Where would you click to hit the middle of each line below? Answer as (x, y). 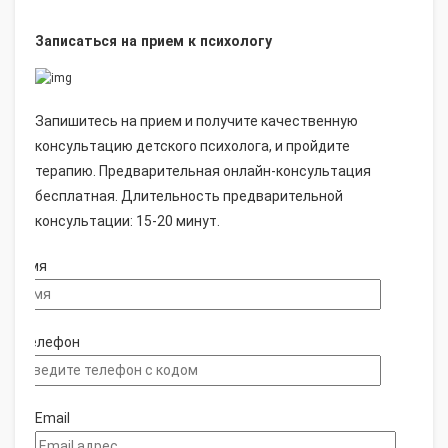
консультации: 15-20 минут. (127, 221)
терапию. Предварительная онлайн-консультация (203, 171)
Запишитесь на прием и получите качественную (196, 121)
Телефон (50, 342)
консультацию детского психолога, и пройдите (192, 146)
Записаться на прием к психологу (153, 41)
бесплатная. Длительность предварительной (189, 196)
